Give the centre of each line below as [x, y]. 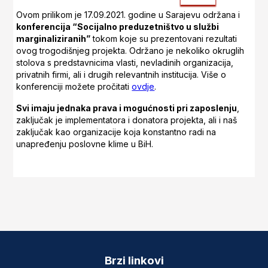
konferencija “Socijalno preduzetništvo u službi [118, 26]
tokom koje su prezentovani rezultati [164, 38]
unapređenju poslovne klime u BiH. [85, 144]
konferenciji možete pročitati [74, 86]
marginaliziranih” [54, 38]
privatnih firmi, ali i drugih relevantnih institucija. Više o [121, 74]
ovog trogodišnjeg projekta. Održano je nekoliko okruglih [130, 50]
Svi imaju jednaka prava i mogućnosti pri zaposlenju [127, 108]
